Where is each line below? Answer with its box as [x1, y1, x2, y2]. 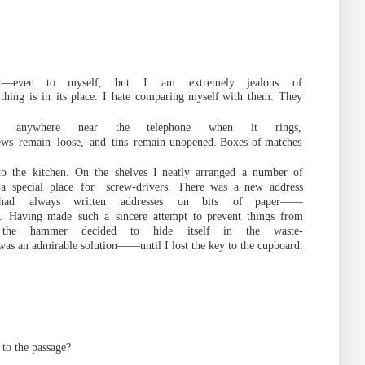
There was [177, 181, 227, 193]
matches [265, 136, 302, 148]
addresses [120, 196, 163, 208]
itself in [187, 225, 232, 237]
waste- [274, 225, 304, 237]
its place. [55, 90, 98, 103]
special [12, 181, 44, 193]
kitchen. [32, 166, 69, 178]
